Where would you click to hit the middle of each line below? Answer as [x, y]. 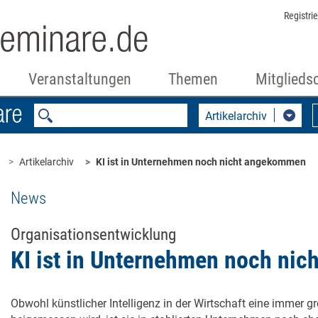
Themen [193, 79]
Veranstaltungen [79, 79]
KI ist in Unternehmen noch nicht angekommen [201, 162]
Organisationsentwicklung [93, 235]
